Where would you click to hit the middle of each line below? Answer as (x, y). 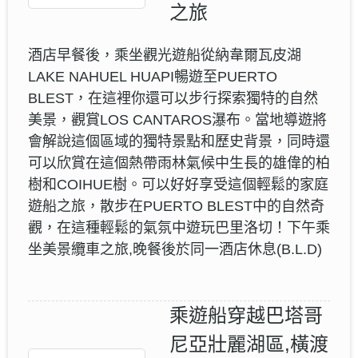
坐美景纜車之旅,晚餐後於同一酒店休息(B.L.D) (175, 249)
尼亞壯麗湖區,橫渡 (249, 344)
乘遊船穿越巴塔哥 (246, 315)
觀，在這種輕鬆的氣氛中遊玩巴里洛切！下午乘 (179, 227)
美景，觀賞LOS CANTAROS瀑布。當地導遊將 (177, 119)
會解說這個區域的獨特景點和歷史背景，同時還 (179, 141)
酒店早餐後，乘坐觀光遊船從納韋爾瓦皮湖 (165, 55)
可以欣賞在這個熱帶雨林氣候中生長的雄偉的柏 (179, 163)
